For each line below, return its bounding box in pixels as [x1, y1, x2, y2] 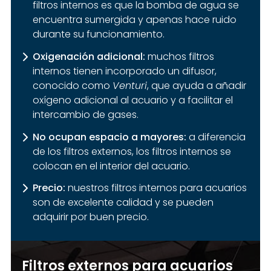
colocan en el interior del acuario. [32, 158, 190, 173]
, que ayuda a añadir [146, 78, 246, 93]
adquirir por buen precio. [32, 210, 149, 224]
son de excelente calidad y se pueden [32, 195, 214, 210]
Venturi [112, 78, 147, 93]
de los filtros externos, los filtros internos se [32, 144, 231, 158]
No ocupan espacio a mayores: [32, 129, 186, 144]
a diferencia [186, 129, 246, 144]
